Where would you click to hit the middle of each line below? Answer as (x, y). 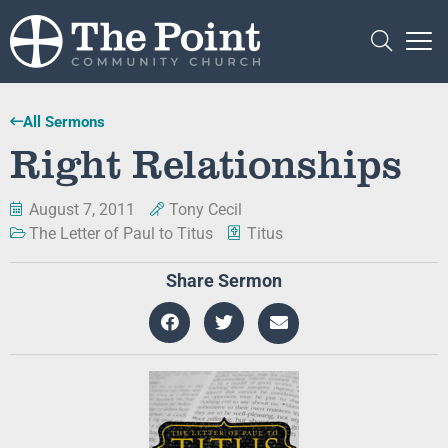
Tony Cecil (205, 209)
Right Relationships (206, 162)
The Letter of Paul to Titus (121, 233)
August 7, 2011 (82, 209)
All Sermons (64, 122)
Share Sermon (224, 281)
